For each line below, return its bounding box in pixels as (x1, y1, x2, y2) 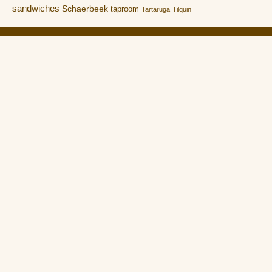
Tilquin (172, 5, 191, 13)
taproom (110, 4, 139, 13)
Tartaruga (141, 5, 170, 13)
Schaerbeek (62, 4, 108, 13)
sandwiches (12, 2, 59, 13)
